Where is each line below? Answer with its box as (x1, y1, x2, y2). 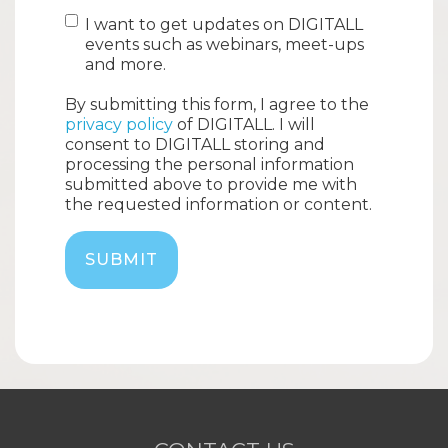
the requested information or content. (65, 194, 376, 214)
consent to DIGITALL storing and (65, 134, 325, 154)
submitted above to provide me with (65, 174, 357, 194)
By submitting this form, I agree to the (65, 94, 369, 114)
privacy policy (65, 114, 173, 134)
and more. (85, 54, 166, 74)
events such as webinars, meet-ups (85, 34, 364, 54)
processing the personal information (65, 154, 354, 174)
